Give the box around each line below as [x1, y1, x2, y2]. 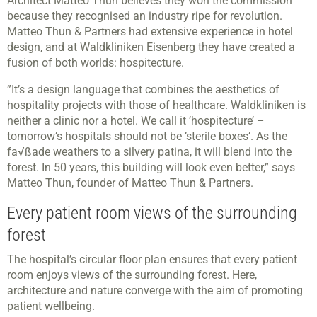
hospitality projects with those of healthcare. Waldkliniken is [7, 98, 306, 112]
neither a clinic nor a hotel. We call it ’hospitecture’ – [7, 114, 265, 127]
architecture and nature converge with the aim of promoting [7, 284, 303, 297]
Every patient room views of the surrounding [7, 203, 297, 223]
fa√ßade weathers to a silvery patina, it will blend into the [7, 145, 292, 158]
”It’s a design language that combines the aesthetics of [7, 83, 279, 96]
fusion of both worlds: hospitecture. [7, 56, 184, 69]
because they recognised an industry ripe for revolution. [7, 9, 282, 23]
